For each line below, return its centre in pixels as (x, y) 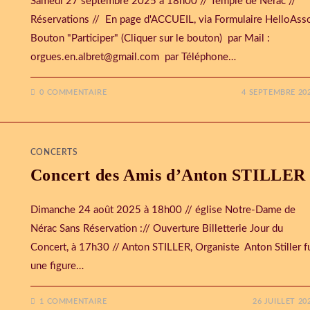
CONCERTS (54, 152)
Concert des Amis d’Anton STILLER (168, 175)
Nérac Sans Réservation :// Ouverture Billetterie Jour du (156, 229)
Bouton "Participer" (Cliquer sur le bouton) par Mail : (150, 38)
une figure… (57, 266)
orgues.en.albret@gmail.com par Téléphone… (133, 57)
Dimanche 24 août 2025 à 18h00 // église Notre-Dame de (163, 210)
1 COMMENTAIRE (73, 301)
